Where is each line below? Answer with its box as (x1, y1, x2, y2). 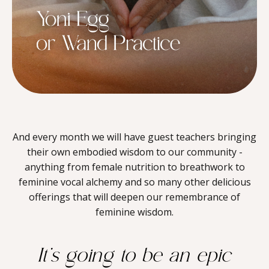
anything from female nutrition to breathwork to (24, 160, 245, 174)
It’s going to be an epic (37, 246, 232, 268)
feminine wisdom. (95, 205, 174, 219)
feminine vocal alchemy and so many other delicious (18, 175, 251, 189)
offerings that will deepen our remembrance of (29, 190, 240, 204)
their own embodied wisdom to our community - (26, 145, 243, 159)
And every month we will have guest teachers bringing (13, 130, 256, 144)
